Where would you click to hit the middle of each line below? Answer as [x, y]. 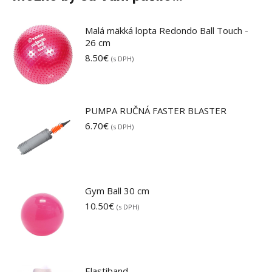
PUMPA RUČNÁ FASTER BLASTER [156, 110]
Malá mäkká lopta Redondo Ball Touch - [167, 30]
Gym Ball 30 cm [117, 191]
